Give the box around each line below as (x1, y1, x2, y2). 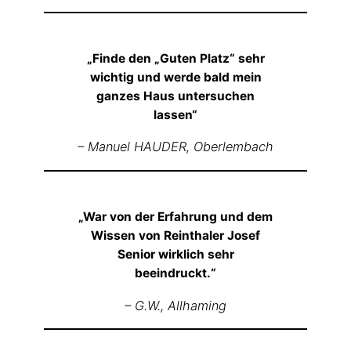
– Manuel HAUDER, (78, 139, 194, 155)
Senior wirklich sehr (117, 247, 234, 262)
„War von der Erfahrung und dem (78, 209, 273, 225)
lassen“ (154, 107, 197, 122)
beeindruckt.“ (135, 266, 216, 281)
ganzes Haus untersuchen (96, 88, 255, 103)
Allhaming (168, 297, 226, 313)
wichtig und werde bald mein (89, 69, 262, 85)
